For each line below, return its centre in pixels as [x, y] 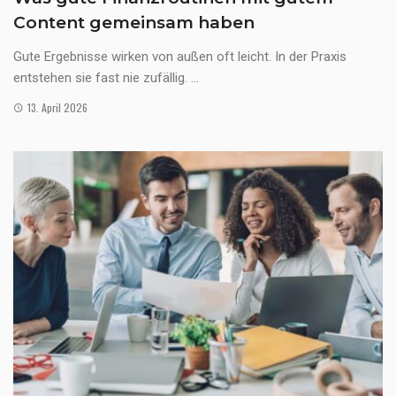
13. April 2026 [57, 107]
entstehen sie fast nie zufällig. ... [106, 77]
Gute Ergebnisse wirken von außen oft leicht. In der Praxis [180, 56]
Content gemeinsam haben [134, 22]
